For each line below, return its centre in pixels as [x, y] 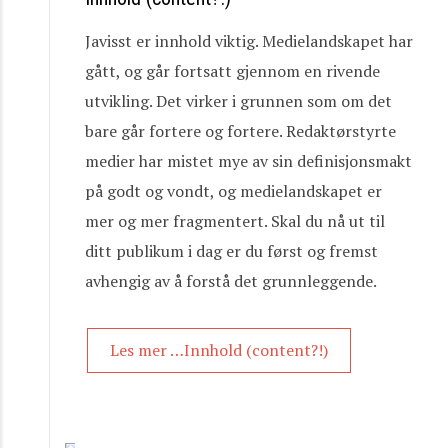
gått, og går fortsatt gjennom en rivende [232, 71]
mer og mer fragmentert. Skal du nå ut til [235, 221]
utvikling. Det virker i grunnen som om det [238, 101]
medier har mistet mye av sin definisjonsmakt [248, 161]
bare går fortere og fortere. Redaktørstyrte [240, 131]
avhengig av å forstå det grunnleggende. [231, 281]
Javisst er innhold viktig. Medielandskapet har [249, 41]
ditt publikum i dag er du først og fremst [231, 251]
